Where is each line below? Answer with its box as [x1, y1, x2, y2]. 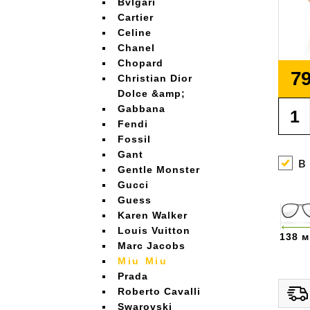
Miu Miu [118, 255, 168, 266]
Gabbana [118, 103, 165, 114]
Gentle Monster [118, 164, 200, 175]
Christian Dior [118, 73, 192, 84]
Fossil [118, 134, 151, 145]
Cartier [118, 12, 154, 23]
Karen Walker [118, 210, 188, 221]
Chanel [118, 42, 155, 53]
